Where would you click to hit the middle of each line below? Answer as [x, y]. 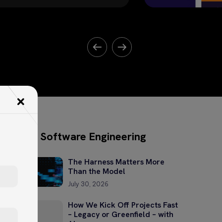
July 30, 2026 [88, 184]
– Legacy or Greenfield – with [121, 214]
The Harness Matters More [116, 162]
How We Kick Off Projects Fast [123, 205]
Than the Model [97, 171]
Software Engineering [93, 136]
